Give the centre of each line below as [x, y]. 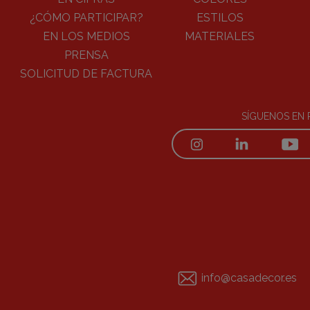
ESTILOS [220, 18]
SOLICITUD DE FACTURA [86, 74]
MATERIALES [220, 36]
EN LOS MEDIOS [86, 36]
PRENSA [86, 55]
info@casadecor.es [249, 277]
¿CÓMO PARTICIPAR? [86, 18]
